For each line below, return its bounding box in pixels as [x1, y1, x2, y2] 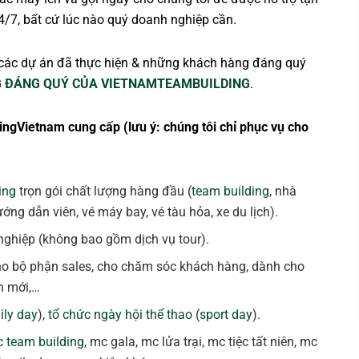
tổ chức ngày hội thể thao [48, 307, 193, 323]
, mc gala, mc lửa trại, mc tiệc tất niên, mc [84, 334, 318, 350]
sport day [200, 307, 253, 323]
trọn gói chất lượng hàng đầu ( [16, 184, 192, 200]
